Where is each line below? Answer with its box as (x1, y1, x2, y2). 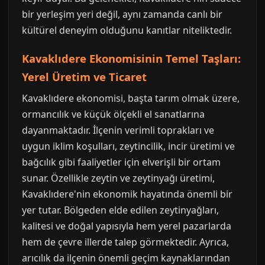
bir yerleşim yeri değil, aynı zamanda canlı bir (22, 7, 222, 21)
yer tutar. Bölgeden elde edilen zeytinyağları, (22, 203, 219, 216)
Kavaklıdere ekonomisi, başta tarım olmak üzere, (22, 91, 240, 105)
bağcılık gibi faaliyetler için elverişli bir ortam (22, 155, 221, 169)
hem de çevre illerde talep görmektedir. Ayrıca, (22, 235, 229, 248)
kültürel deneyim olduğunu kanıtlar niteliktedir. (22, 23, 232, 37)
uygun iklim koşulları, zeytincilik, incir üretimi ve (22, 139, 235, 153)
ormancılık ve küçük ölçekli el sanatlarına (22, 107, 205, 121)
